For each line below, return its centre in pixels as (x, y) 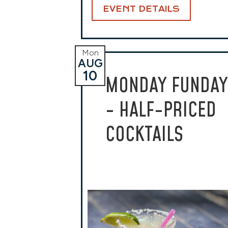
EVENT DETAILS (141, 9)
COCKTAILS (144, 135)
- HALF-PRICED (161, 110)
